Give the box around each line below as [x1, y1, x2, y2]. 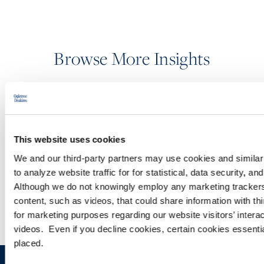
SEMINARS [109, 139, 155, 151]
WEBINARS [108, 169, 156, 181]
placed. [14, 237, 49, 248]
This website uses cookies [14, 134, 126, 144]
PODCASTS [108, 110, 156, 122]
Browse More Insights [54, 46, 210, 71]
